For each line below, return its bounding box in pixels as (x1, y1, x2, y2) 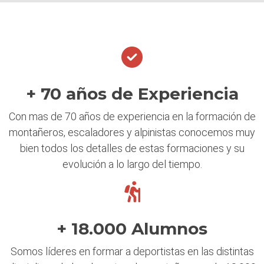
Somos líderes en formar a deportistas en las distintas (10, 245, 254, 258)
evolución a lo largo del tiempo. (62, 158, 202, 171)
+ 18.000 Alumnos (57, 219, 207, 239)
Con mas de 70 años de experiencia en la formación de (8, 110, 256, 123)
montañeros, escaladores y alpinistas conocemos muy (9, 126, 255, 139)
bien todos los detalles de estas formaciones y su (19, 142, 245, 155)
